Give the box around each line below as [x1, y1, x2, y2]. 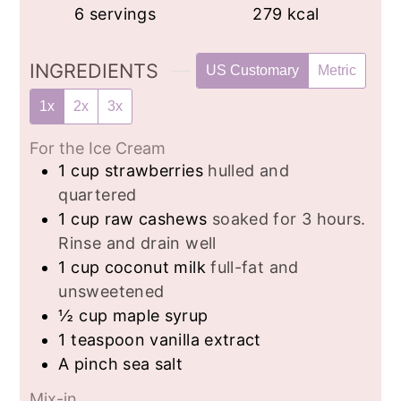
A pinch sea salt [58, 354, 183, 373]
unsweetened [58, 281, 165, 301]
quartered [58, 184, 137, 204]
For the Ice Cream [30, 138, 166, 158]
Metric [317, 63, 356, 79]
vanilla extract [149, 329, 261, 349]
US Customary [205, 63, 299, 79]
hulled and [208, 160, 289, 180]
